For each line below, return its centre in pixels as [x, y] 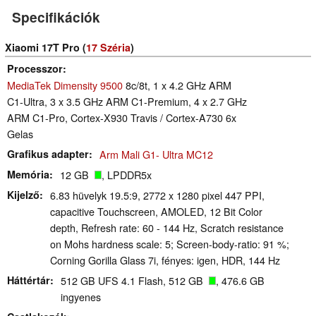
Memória [28, 175]
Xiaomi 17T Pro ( [45, 48]
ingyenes [81, 297]
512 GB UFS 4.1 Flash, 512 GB [135, 281]
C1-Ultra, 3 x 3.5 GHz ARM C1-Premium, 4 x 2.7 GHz [127, 102]
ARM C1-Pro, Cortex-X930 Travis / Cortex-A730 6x [122, 118]
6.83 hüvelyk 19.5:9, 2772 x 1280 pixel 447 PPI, [157, 195]
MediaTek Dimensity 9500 [65, 85]
